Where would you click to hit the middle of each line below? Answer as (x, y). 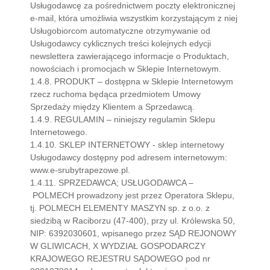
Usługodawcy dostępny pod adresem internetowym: (129, 157)
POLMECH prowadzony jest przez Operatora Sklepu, (132, 195)
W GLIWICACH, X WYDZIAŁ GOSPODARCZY (118, 246)
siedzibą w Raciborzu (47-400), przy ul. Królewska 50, (133, 221)
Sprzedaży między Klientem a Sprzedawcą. (112, 107)
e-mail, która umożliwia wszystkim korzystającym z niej (134, 18)
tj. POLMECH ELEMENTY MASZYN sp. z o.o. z (120, 208)
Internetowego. (59, 132)
